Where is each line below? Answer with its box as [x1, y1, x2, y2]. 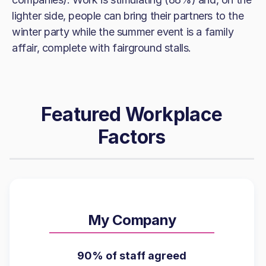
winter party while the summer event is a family [12, 26, 234, 38]
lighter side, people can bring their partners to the [12, 9, 244, 22]
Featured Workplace [41, 103, 223, 126]
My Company [87, 211, 176, 229]
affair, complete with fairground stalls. [12, 42, 192, 54]
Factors [98, 125, 166, 148]
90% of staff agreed [77, 249, 186, 262]
